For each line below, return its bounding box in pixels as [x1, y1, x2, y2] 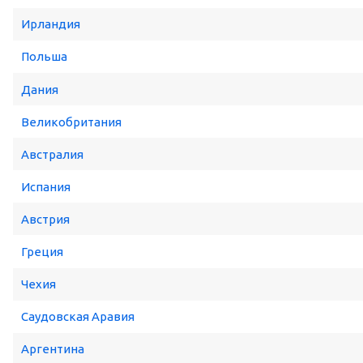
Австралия [21, 147, 83, 161]
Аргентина [21, 342, 84, 357]
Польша [21, 49, 67, 64]
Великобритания [21, 114, 122, 129]
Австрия [21, 211, 70, 226]
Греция [21, 244, 63, 258]
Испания [21, 179, 70, 194]
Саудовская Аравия [21, 310, 135, 324]
